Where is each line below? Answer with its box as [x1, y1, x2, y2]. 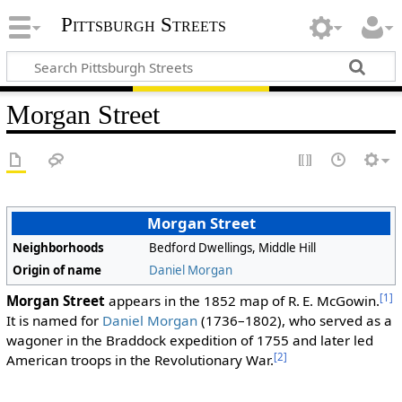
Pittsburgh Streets [60, 13, 226, 37]
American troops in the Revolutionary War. [5, 351, 274, 370]
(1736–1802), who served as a [197, 311, 392, 330]
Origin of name [13, 261, 102, 278]
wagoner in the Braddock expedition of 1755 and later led [5, 331, 373, 350]
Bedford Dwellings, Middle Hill [149, 239, 317, 256]
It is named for [5, 311, 102, 330]
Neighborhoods [13, 239, 105, 256]
